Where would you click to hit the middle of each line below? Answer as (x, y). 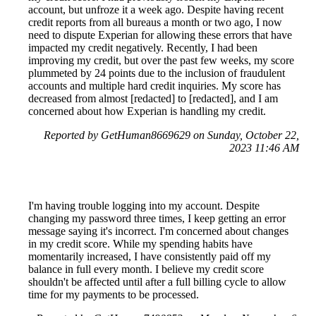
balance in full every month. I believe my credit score (146, 269)
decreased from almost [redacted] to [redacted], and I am (153, 98)
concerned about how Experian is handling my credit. (147, 111)
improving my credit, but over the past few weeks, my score (161, 60)
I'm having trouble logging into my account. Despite (144, 205)
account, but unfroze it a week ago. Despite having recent (156, 9)
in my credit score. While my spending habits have (140, 243)
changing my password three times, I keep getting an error (157, 218)
